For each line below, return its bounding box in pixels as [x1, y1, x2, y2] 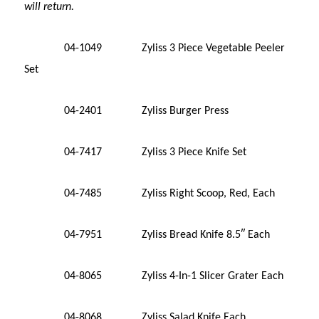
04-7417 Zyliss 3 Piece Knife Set [24, 146, 247, 158]
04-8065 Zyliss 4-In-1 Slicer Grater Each [24, 270, 284, 282]
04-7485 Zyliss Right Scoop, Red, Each [24, 187, 276, 199]
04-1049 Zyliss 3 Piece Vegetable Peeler [24, 42, 286, 54]
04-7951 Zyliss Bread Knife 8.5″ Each [24, 229, 271, 241]
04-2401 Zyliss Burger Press [24, 105, 229, 117]
